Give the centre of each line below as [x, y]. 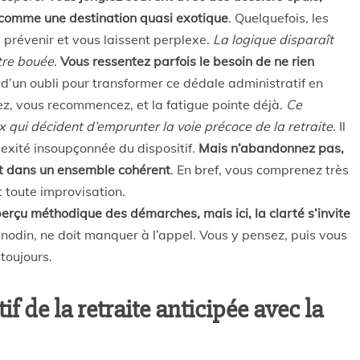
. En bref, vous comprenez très [260, 170]
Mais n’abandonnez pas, [271, 148]
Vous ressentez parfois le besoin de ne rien [187, 61]
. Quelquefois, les [278, 18]
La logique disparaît [273, 39]
